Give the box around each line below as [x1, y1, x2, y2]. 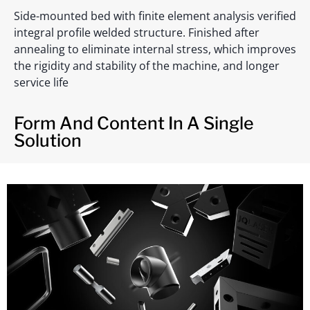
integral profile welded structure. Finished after [14, 25, 259, 41]
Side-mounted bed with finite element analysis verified [14, 8, 296, 24]
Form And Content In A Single [14, 112, 254, 134]
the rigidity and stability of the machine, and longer [14, 58, 280, 74]
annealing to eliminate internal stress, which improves [14, 42, 296, 57]
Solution [14, 129, 82, 151]
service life [14, 75, 69, 91]
